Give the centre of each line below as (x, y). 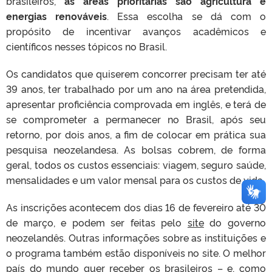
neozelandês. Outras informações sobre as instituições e (136, 237)
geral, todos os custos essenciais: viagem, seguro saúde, (136, 165)
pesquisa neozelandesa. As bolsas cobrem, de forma (136, 149)
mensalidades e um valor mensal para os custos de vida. (135, 180)
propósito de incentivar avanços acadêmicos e (136, 31)
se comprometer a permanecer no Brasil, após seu (136, 119)
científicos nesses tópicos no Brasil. (87, 46)
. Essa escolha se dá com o (187, 16)
